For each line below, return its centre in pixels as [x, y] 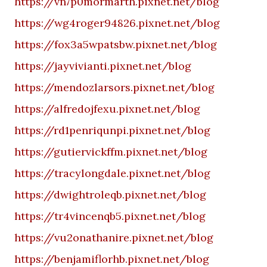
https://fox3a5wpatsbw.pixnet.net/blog [116, 44]
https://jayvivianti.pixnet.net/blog [103, 66]
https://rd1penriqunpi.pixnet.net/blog [112, 130]
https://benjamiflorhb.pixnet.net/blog [112, 259]
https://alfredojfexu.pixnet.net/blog [107, 109]
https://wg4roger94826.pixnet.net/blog [117, 23]
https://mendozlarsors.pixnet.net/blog [114, 87]
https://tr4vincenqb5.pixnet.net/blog [110, 216]
